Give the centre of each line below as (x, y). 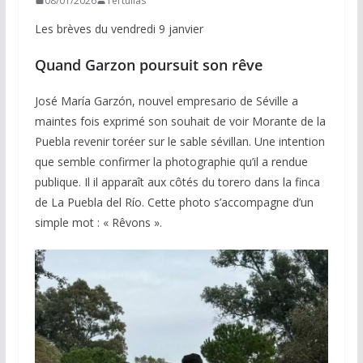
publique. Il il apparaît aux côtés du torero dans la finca (177, 181)
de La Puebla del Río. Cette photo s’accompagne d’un (174, 202)
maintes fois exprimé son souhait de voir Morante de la (180, 121)
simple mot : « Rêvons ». (98, 222)
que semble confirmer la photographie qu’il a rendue (171, 161)
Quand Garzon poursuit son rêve (148, 64)
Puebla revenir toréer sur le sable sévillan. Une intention (179, 141)
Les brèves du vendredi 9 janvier (119, 28)
